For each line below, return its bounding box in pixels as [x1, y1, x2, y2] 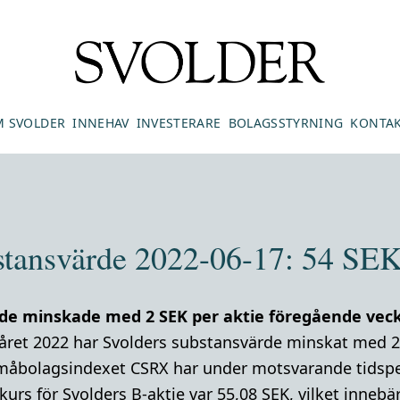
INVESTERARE [136, 114, 221, 131]
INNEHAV [72, 114, 129, 131]
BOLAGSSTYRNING [228, 114, 344, 131]
